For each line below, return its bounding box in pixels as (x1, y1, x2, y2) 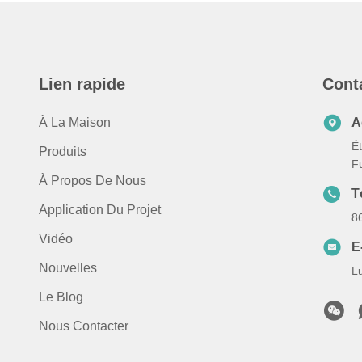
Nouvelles (39, 261, 97, 275)
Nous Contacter (39, 319, 128, 333)
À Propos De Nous (39, 174, 146, 187)
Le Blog (39, 290, 83, 304)
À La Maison (39, 116, 111, 129)
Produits (39, 145, 86, 158)
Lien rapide (39, 75, 125, 93)
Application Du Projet (39, 203, 161, 217)
